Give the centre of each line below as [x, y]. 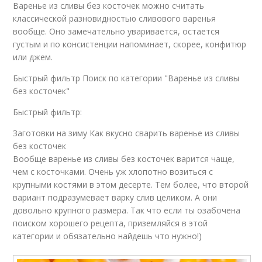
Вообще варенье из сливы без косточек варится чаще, [124, 159]
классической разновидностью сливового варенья [115, 19]
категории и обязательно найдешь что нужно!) [108, 236]
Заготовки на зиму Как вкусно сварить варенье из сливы [127, 133]
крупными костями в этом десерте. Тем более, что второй [131, 185]
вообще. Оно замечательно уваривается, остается [116, 32]
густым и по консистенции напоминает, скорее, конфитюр [130, 44]
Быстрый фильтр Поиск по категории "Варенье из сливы [126, 78]
